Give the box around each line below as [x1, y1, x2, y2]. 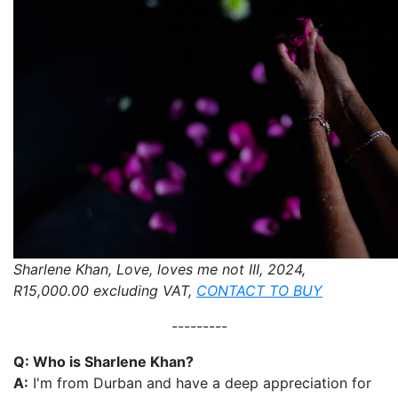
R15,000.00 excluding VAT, [13, 281, 196, 299]
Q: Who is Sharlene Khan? [13, 352, 194, 370]
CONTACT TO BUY [196, 281, 322, 299]
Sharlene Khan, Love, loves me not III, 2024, [13, 259, 306, 278]
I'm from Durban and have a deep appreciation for [28, 373, 371, 392]
